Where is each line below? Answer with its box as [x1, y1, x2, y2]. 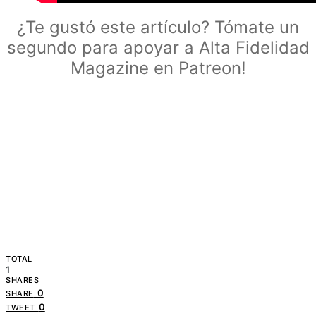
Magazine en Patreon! [70, 57, 246, 78]
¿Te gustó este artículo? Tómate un [17, 16, 299, 37]
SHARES [6, 274, 39, 285]
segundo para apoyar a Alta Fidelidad [6, 37, 310, 58]
